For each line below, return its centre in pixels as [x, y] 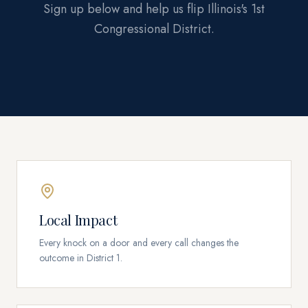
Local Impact [78, 220]
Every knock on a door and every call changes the [139, 243]
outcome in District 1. [81, 258]
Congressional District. [154, 29]
